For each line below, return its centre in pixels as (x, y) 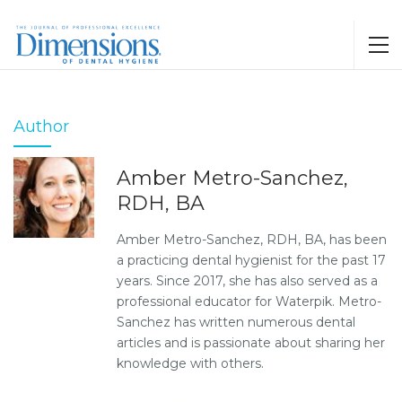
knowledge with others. (190, 363)
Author (41, 127)
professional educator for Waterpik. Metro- (249, 301)
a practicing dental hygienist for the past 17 (251, 260)
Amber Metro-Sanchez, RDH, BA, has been (252, 240)
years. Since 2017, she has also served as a (247, 281)
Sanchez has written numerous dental (236, 322)
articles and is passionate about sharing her (251, 343)
